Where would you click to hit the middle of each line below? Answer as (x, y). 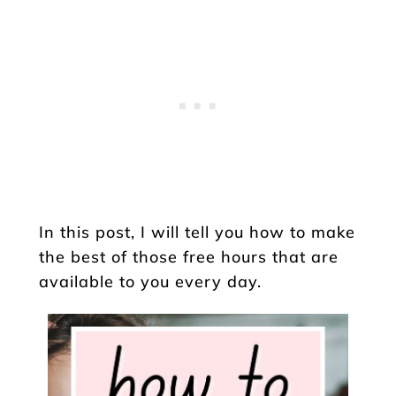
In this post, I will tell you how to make (197, 232)
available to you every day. (150, 281)
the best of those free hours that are (189, 256)
